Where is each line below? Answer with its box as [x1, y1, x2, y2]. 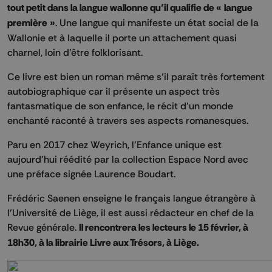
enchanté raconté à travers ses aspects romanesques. [7, 114, 248, 126]
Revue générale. [7, 220, 79, 233]
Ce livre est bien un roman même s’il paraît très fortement [7, 70, 265, 83]
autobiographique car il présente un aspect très [7, 84, 220, 97]
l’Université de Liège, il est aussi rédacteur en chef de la [7, 206, 254, 219]
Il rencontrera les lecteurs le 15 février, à [79, 220, 248, 234]
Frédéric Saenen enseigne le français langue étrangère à [7, 191, 256, 204]
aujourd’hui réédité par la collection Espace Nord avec [7, 152, 248, 165]
